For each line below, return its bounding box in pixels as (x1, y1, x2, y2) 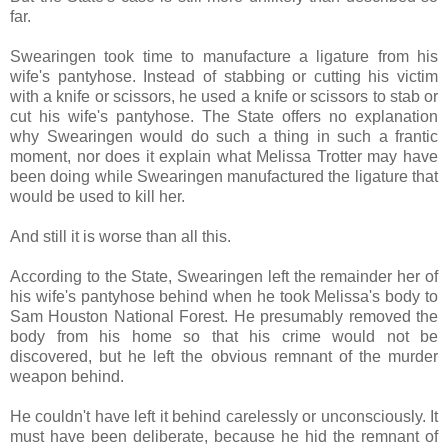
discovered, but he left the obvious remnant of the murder (10, 348, 438, 366)
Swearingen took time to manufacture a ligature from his (10, 48, 438, 66)
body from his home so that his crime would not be (10, 328, 438, 346)
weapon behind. (10, 368, 124, 386)
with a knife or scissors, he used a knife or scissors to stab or (10, 88, 438, 106)
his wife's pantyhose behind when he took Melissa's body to (10, 288, 438, 306)
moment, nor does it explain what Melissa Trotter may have (10, 148, 438, 166)
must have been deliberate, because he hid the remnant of (10, 428, 438, 446)
